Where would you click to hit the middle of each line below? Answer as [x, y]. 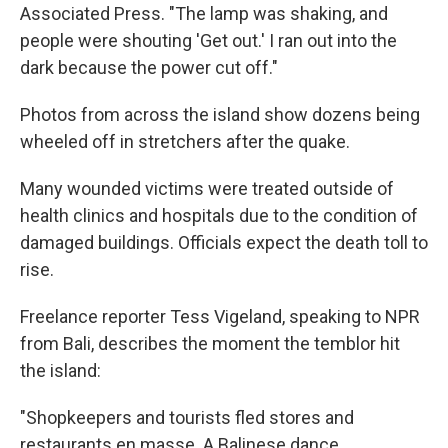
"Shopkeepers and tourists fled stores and [187, 417]
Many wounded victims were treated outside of [207, 188]
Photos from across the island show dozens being [220, 114]
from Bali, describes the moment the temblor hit [210, 343]
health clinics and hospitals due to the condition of [219, 215]
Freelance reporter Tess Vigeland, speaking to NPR [220, 316]
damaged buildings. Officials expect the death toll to [224, 242]
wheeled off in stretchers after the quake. [185, 141]
